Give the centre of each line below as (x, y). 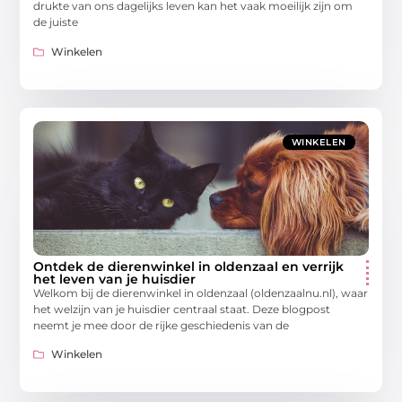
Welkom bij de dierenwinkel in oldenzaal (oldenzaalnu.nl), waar (201, 293)
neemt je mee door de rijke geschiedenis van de (162, 325)
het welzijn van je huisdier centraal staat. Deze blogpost (182, 309)
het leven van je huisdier (115, 279)
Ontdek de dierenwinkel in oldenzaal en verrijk (189, 266)
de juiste (56, 22)
